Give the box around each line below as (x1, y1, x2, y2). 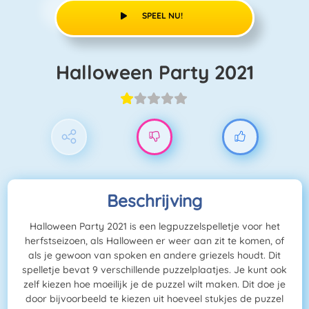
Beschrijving (107, 190, 202, 212)
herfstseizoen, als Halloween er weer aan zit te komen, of (25, 235, 284, 248)
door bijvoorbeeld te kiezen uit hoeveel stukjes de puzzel (26, 292, 283, 306)
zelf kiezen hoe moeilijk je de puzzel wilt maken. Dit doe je (23, 278, 286, 291)
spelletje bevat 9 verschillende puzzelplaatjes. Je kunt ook (22, 263, 287, 277)
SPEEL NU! (142, 10, 183, 21)
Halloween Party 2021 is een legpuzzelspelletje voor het (29, 220, 280, 233)
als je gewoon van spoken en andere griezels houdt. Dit (28, 249, 281, 262)
